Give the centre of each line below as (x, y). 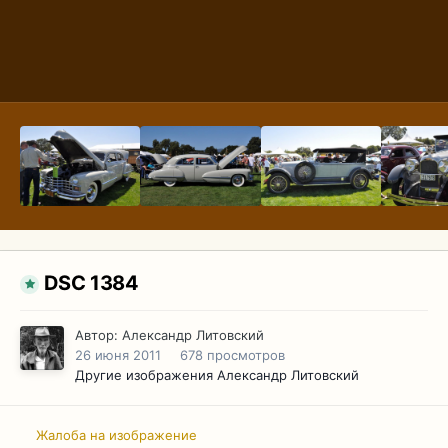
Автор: (98, 335)
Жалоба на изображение (116, 434)
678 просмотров (232, 355)
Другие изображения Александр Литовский (217, 375)
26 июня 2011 (118, 355)
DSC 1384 (91, 283)
